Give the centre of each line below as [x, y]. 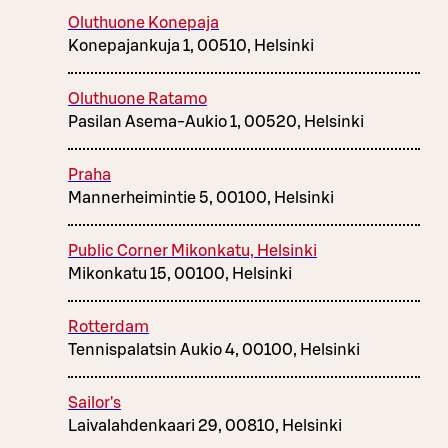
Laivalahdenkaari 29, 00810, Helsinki [205, 425]
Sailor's [94, 402]
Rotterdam [108, 326]
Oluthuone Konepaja [143, 22]
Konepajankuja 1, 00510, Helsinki [191, 45]
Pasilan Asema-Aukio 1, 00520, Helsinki [216, 121]
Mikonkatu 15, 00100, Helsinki [180, 273]
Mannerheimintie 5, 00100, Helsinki [201, 197]
